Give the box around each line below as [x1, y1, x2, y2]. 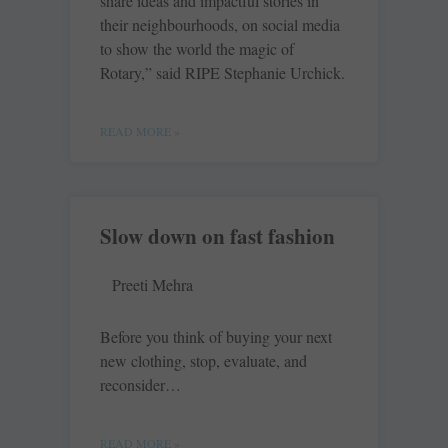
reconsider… [100, 374, 181, 396]
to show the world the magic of [100, 38, 294, 60]
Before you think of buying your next [100, 326, 332, 348]
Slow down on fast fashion [100, 221, 335, 252]
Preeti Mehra [112, 274, 193, 296]
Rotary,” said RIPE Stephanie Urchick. [100, 62, 345, 84]
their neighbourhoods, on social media [100, 14, 340, 36]
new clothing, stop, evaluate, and [100, 350, 307, 372]
